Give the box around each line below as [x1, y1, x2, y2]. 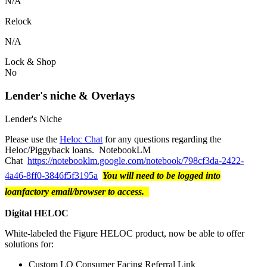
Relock [5, 16, 32, 27]
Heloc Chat [60, 133, 103, 144]
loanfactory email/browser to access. [5, 186, 149, 197]
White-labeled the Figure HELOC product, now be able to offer [5, 228, 244, 238]
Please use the [5, 133, 60, 144]
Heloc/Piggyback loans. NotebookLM [5, 144, 151, 155]
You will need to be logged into [103, 170, 221, 181]
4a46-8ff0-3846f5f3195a [5, 170, 98, 181]
